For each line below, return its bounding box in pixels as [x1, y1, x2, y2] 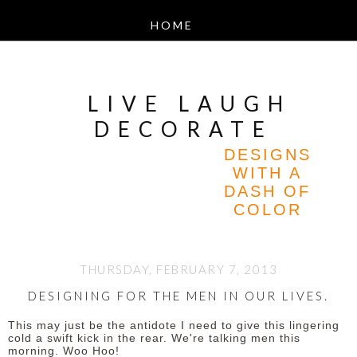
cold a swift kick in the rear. [8, 331, 171, 344]
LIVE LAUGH [88, 91, 292, 116]
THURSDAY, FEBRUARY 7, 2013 [80, 261, 277, 277]
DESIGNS [223, 146, 312, 163]
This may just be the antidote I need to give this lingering [8, 319, 339, 331]
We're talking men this [171, 331, 300, 344]
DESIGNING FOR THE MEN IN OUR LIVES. [28, 288, 329, 303]
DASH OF [224, 182, 311, 200]
